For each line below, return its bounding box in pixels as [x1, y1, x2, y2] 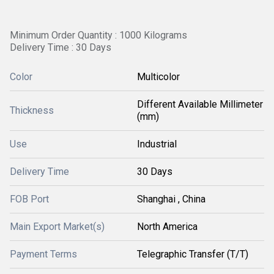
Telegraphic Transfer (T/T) [137, 248, 248, 260]
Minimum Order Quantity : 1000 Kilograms [10, 29, 187, 41]
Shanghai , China [137, 193, 206, 205]
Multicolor [137, 71, 180, 83]
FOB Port [10, 193, 49, 205]
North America [137, 221, 198, 232]
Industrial [137, 138, 177, 150]
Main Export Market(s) [10, 221, 105, 232]
